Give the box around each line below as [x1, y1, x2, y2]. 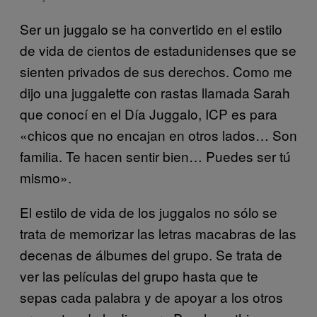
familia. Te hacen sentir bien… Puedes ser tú [20, 146, 291, 166]
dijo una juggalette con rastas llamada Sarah [20, 82, 290, 102]
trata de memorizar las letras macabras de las [20, 223, 296, 243]
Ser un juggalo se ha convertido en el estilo [20, 18, 282, 38]
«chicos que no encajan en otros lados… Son [20, 125, 297, 144]
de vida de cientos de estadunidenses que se [20, 40, 296, 59]
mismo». [20, 167, 71, 187]
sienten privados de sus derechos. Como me [20, 61, 292, 81]
